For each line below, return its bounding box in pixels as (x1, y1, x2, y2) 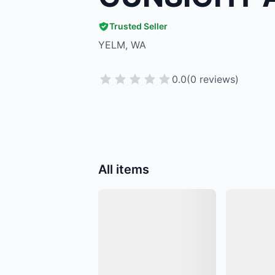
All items (98, 161, 149, 177)
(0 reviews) (187, 73, 239, 85)
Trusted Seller (109, 21, 168, 31)
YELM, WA (98, 39, 146, 51)
